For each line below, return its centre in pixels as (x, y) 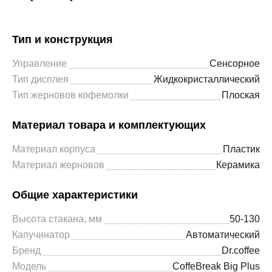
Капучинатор (41, 235)
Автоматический (223, 235)
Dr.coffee (241, 250)
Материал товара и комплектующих (109, 125)
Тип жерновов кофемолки (70, 95)
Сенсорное (235, 63)
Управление (39, 63)
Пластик (241, 149)
